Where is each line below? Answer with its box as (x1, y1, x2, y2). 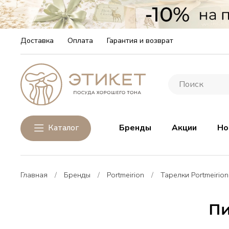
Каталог (48, 122, 79, 134)
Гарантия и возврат (107, 35, 173, 46)
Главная (20, 169, 48, 180)
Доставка (20, 35, 54, 46)
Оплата (67, 35, 93, 46)
